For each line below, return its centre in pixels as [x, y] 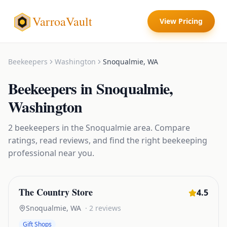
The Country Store [56, 192]
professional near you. [51, 153]
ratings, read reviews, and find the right [85, 140]
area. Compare [161, 128]
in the [73, 128]
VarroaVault [62, 21]
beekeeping [185, 140]
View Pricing [181, 21]
